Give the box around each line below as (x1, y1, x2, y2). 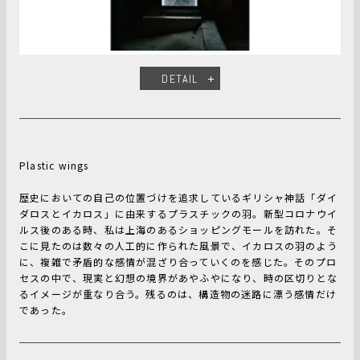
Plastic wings (19, 158, 89, 173)
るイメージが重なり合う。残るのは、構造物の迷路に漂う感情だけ (19, 287, 337, 301)
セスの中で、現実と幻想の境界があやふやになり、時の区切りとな (19, 271, 338, 285)
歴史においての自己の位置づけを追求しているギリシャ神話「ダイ (19, 190, 338, 205)
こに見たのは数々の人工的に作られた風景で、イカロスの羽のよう (19, 239, 337, 253)
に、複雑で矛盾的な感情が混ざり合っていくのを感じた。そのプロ (19, 255, 337, 269)
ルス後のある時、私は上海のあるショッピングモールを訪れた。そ (19, 223, 337, 237)
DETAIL (162, 72, 198, 87)
